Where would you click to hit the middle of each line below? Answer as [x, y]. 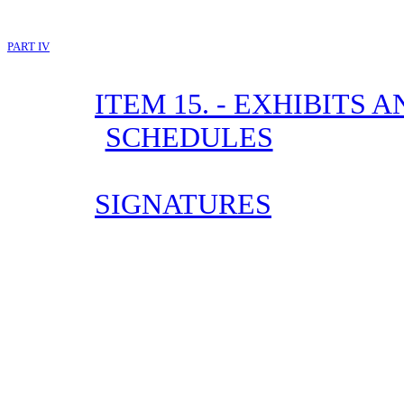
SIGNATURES [183, 204]
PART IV [28, 47]
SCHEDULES [189, 138]
